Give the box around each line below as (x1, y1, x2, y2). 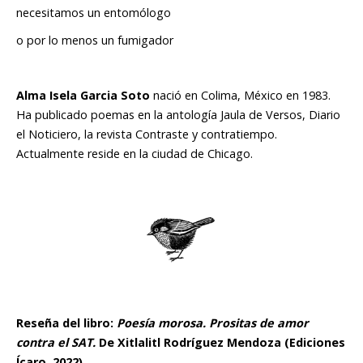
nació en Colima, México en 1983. (150, 88, 331, 104)
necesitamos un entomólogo (16, 5, 174, 21)
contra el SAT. (16, 335, 96, 351)
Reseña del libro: (16, 315, 117, 331)
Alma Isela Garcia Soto (16, 88, 150, 104)
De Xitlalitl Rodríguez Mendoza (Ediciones (96, 335, 345, 351)
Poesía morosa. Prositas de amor (117, 315, 309, 331)
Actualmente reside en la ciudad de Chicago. (16, 146, 253, 162)
